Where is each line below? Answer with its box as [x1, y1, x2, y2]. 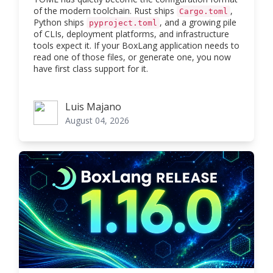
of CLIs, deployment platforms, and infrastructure [34, 28, 229, 40]
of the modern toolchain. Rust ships [34, 5, 177, 17]
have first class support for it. [34, 63, 148, 75]
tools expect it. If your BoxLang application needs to [34, 40, 239, 52]
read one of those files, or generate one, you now [34, 51, 231, 63]
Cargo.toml [179, 7, 228, 16]
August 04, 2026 [65, 115, 129, 127]
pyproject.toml [89, 18, 157, 28]
